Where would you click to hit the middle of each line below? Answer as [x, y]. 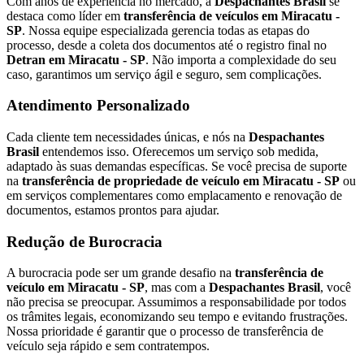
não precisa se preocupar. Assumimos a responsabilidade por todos [176, 302]
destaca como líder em [65, 15]
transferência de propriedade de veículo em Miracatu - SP [181, 180]
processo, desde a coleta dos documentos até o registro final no [167, 45]
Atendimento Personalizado [98, 106]
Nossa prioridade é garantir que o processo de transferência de [165, 331]
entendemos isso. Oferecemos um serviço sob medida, [179, 151]
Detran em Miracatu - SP [76, 59]
